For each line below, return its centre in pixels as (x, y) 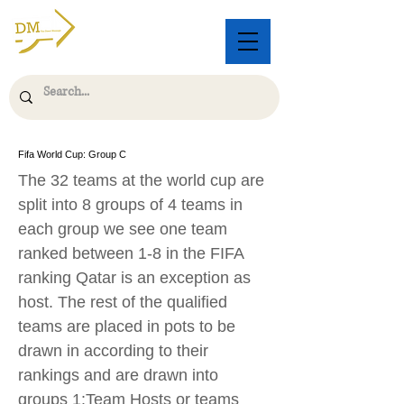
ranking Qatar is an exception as (134, 278)
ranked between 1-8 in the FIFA (131, 253)
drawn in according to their (113, 351)
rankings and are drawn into (118, 375)
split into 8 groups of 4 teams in (130, 205)
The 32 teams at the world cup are (141, 180)
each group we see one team (123, 229)
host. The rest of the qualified (123, 302)
